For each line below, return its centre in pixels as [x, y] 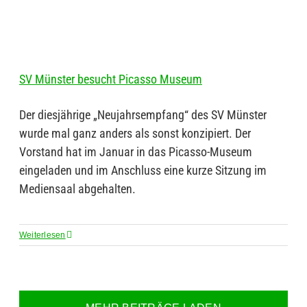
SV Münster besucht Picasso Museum [111, 79]
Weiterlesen [42, 235]
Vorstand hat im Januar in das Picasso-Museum [136, 152]
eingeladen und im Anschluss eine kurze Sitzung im [143, 170]
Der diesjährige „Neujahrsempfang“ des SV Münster [143, 115]
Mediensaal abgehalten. [77, 189]
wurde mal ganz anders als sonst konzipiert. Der [135, 133]
